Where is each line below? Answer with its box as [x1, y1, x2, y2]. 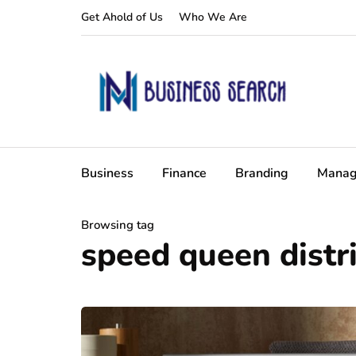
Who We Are [179, 10, 247, 25]
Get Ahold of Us [81, 10, 163, 25]
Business [81, 164, 133, 182]
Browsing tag [81, 217, 154, 233]
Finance [162, 164, 207, 182]
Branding [235, 164, 288, 182]
